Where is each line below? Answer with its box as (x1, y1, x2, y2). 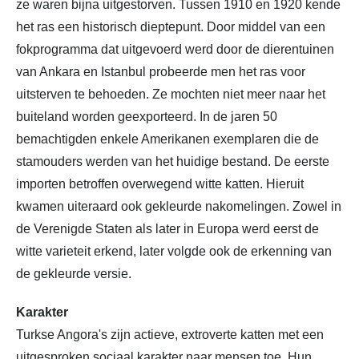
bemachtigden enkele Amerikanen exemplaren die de (16, 131, 319, 146)
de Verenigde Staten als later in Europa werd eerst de (16, 221, 319, 236)
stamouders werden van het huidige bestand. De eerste (16, 154, 329, 168)
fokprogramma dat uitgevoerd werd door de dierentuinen (16, 42, 334, 56)
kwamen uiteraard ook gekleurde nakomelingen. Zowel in (16, 199, 341, 213)
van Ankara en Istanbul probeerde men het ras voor (16, 64, 305, 79)
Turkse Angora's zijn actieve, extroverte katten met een (16, 327, 324, 341)
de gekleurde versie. (16, 266, 131, 280)
